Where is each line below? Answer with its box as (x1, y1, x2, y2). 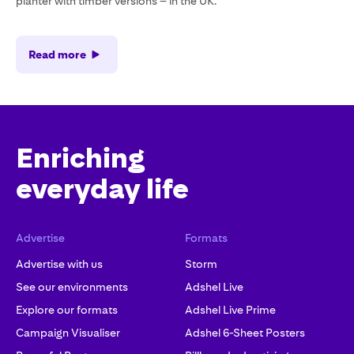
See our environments (16, 281, 128, 294)
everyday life (16, 172, 189, 206)
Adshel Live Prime (185, 303, 276, 317)
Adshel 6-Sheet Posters (185, 326, 305, 340)
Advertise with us (16, 258, 103, 271)
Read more (28, 47, 86, 61)
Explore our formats (16, 303, 118, 317)
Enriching (16, 141, 145, 175)
